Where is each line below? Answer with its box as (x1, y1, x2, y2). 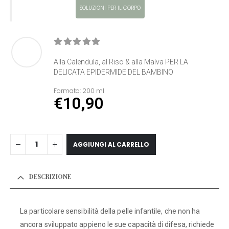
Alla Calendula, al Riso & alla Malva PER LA (54, 57, 189, 66)
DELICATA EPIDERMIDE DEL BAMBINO (54, 67, 174, 76)
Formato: (54, 86, 81, 95)
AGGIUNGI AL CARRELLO (73, 140, 149, 149)
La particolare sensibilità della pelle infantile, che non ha (20, 207, 200, 216)
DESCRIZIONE (29, 172, 72, 181)
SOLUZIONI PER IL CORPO (79, 4, 141, 12)
